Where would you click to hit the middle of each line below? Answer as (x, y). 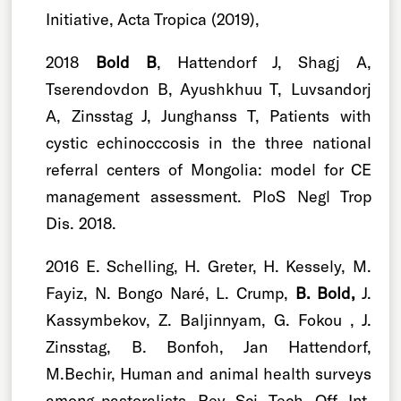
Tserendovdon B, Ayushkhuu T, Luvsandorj (209, 88)
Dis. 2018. (81, 222)
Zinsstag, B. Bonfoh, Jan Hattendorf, (209, 346)
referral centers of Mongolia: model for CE (209, 169)
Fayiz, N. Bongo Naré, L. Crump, (171, 292)
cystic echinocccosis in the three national (209, 142)
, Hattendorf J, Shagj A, (264, 61)
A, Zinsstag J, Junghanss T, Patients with (209, 115)
